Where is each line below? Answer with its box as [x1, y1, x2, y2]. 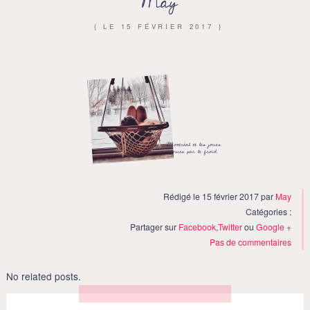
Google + [256, 220, 292, 232]
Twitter [218, 220, 243, 232]
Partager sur [130, 220, 179, 232]
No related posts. [6, 268, 81, 283]
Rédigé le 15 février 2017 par [163, 190, 276, 202]
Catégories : [246, 205, 292, 217]
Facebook [179, 220, 217, 232]
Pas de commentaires [210, 235, 292, 248]
